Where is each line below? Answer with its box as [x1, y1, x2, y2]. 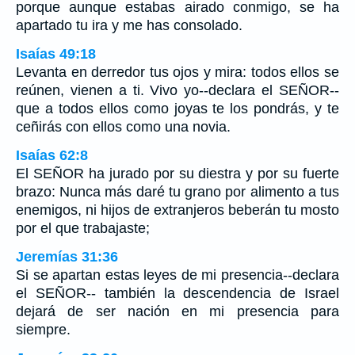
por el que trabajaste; [16, 220, 150, 237]
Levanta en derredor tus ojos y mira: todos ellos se [16, 64, 339, 81]
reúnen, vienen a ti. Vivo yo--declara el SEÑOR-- [16, 82, 339, 99]
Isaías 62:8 [16, 147, 88, 164]
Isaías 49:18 [16, 46, 96, 63]
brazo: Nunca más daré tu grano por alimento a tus [16, 184, 339, 200]
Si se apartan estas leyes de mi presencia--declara [16, 267, 339, 284]
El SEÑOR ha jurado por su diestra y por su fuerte [16, 166, 339, 182]
